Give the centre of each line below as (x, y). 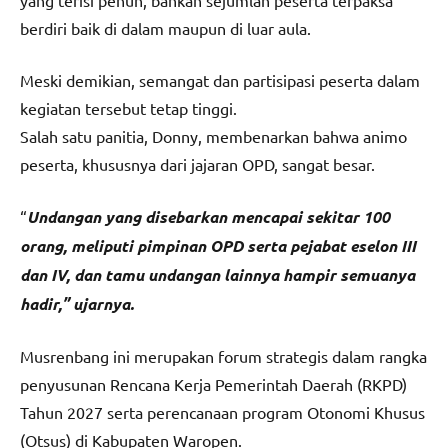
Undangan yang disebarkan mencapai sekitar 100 (208, 217)
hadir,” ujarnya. (77, 304)
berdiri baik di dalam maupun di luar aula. (165, 28)
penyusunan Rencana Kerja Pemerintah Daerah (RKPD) (213, 384)
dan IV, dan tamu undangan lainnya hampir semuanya (217, 275)
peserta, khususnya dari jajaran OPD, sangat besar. (197, 164)
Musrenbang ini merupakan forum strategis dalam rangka (223, 356)
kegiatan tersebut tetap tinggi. (128, 108)
